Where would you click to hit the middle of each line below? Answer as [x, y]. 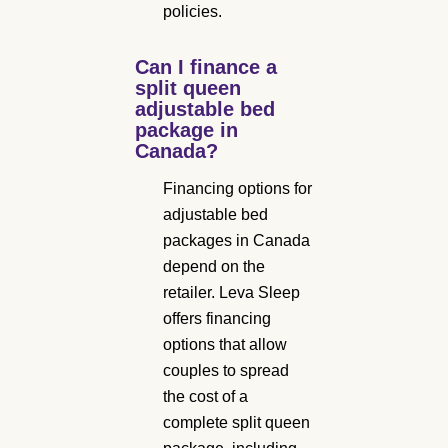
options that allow [225, 344]
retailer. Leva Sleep [231, 292]
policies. [192, 11]
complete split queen [236, 422]
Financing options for [237, 188]
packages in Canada [236, 240]
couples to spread [226, 370]
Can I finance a [206, 66]
